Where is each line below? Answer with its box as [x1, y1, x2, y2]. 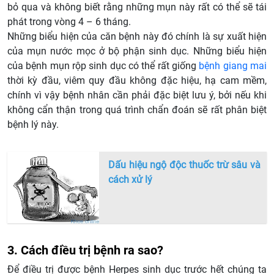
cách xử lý [108, 174, 152, 186]
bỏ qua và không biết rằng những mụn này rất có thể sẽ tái [7, 1, 267, 13]
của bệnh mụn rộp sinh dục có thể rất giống [7, 60, 199, 72]
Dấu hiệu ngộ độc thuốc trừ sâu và [108, 159, 261, 171]
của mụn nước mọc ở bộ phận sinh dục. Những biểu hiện [7, 45, 267, 57]
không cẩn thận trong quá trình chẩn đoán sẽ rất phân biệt [7, 104, 267, 116]
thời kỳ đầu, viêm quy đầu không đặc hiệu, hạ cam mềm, [7, 75, 267, 87]
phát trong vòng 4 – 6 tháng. [7, 16, 131, 28]
